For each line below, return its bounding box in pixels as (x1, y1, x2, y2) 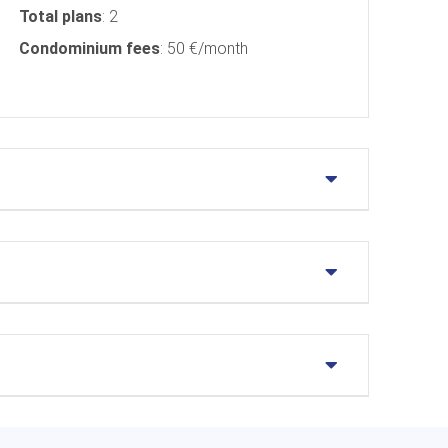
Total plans (19, 6, 102, 26)
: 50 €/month (160, 38, 248, 58)
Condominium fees (19, 38, 160, 58)
